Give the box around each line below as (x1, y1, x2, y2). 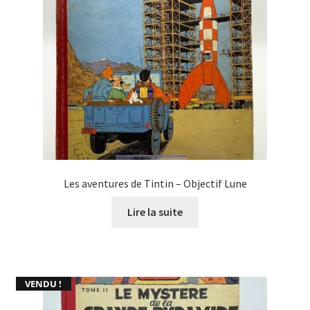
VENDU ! (25, 277, 62, 291)
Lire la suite (127, 204, 183, 219)
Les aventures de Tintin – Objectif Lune (63, 176, 247, 191)
